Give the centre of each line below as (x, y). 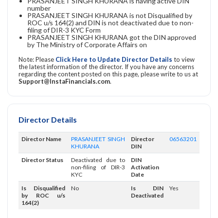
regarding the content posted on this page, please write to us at (108, 74)
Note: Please (37, 59)
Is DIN (147, 188)
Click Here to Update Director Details (115, 59)
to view (184, 59)
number (39, 8)
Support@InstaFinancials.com (64, 81)
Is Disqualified (43, 188)
